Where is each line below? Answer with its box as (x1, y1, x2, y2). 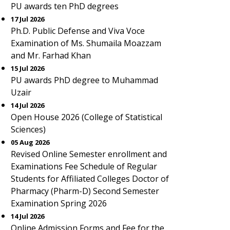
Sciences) (11, 124, 46, 135)
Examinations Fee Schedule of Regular (11, 161, 157, 172)
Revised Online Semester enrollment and (11, 148, 167, 160)
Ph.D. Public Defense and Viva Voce (11, 25, 145, 36)
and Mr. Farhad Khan (11, 50, 91, 61)
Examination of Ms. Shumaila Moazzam (11, 37, 161, 49)
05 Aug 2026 (11, 138, 49, 147)
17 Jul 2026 (11, 14, 44, 24)
